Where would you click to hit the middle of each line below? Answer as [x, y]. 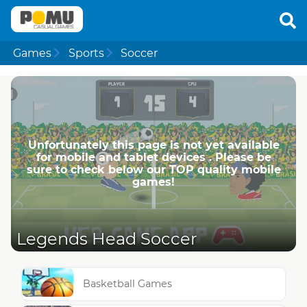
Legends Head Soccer [107, 239]
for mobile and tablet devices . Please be [153, 157]
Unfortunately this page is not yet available [153, 145]
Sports [86, 53]
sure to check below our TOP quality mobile [153, 169]
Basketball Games [128, 284]
